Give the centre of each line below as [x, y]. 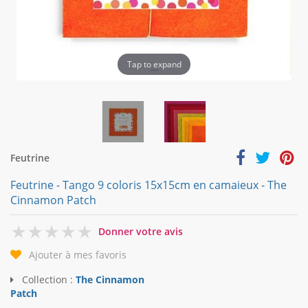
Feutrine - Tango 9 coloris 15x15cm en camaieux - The [148, 185]
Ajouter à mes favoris [78, 255]
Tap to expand [154, 64]
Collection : [47, 280]
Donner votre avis [141, 231]
